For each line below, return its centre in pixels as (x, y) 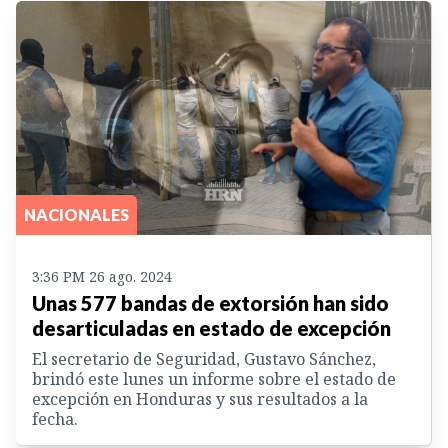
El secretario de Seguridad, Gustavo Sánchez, (204, 358)
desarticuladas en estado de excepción (211, 327)
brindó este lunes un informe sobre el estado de (214, 378)
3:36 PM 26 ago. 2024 (102, 276)
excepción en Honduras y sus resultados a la (200, 398)
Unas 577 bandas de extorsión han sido (210, 302)
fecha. (55, 418)
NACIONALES (76, 214)
